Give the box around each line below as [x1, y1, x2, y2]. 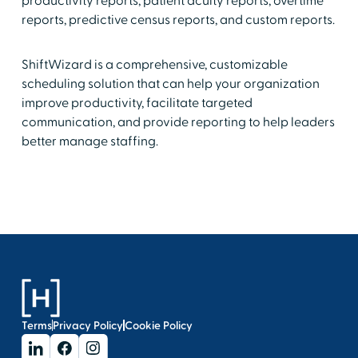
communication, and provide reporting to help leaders [21, 113, 335, 130]
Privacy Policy [53, 317, 124, 333]
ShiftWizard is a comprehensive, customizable [21, 56, 288, 73]
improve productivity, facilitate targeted [21, 94, 253, 111]
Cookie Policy [124, 317, 193, 333]
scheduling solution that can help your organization [21, 75, 320, 92]
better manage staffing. [21, 133, 158, 149]
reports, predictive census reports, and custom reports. [21, 11, 335, 28]
